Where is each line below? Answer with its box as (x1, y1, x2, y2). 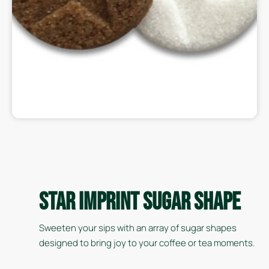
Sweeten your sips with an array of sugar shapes (39, 222, 237, 234)
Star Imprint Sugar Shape (39, 188, 241, 217)
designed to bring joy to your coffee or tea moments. (39, 237, 255, 249)
